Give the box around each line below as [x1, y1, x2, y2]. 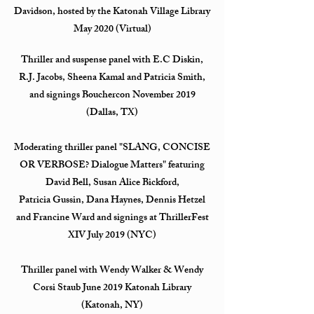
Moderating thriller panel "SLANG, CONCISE [14, 139, 210, 157]
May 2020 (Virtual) [73, 21, 151, 39]
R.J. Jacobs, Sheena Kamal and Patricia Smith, [19, 69, 205, 87]
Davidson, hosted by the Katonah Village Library [14, 4, 210, 21]
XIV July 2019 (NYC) [68, 227, 156, 245]
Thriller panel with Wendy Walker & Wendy [21, 262, 203, 280]
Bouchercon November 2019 [81, 87, 196, 104]
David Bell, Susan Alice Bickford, [45, 175, 179, 192]
